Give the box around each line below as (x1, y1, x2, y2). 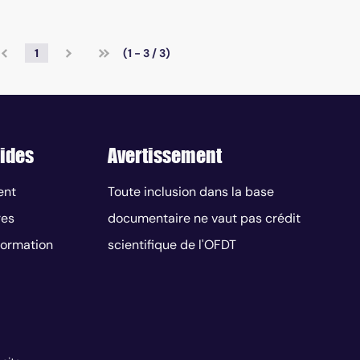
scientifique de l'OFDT (108, 236, 236, 254)
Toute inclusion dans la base (108, 183, 274, 201)
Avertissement (108, 144, 222, 168)
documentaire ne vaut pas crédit (108, 210, 301, 227)
